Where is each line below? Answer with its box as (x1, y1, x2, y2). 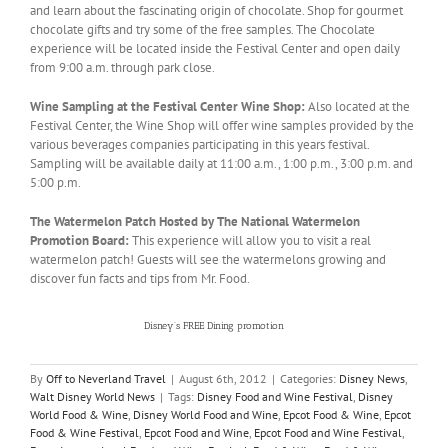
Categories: (280, 370, 339, 386)
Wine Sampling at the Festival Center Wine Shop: (30, 97, 305, 115)
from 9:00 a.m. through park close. (30, 58, 215, 76)
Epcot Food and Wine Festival (254, 424, 402, 440)
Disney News (339, 370, 405, 386)
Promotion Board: (30, 231, 129, 249)
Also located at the (305, 97, 410, 115)
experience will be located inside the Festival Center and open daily (30, 39, 400, 57)
